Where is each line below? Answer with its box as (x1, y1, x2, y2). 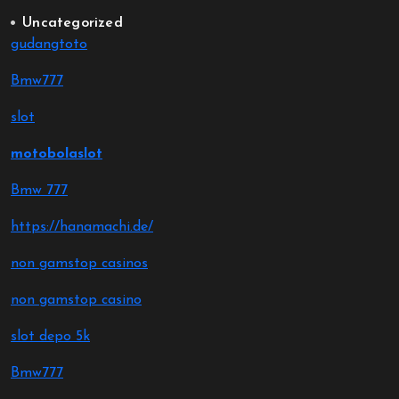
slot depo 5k (11, 330, 90, 344)
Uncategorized (22, 16, 123, 30)
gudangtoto (11, 37, 87, 52)
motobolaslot (11, 147, 102, 161)
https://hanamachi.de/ (11, 220, 153, 234)
